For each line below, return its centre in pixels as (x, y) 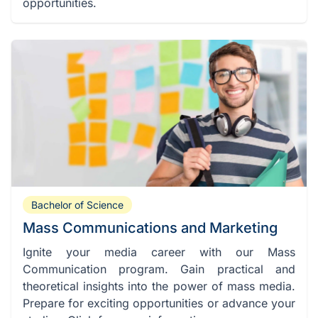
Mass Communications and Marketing (150, 228)
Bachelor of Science (77, 205)
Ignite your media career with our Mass (159, 252)
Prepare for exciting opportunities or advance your (159, 303)
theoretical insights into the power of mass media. (159, 286)
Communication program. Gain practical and (159, 269)
